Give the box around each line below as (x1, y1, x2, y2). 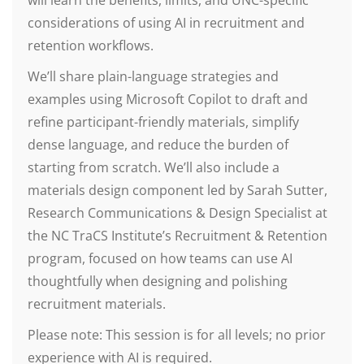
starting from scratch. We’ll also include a (28, 158, 279, 176)
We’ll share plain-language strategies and (28, 67, 279, 85)
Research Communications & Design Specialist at (28, 204, 327, 222)
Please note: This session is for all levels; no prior (28, 326, 326, 344)
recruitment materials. (28, 295, 166, 313)
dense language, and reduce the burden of (28, 136, 288, 154)
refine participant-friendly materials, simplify (28, 113, 299, 131)
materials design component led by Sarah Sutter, (28, 181, 327, 199)
